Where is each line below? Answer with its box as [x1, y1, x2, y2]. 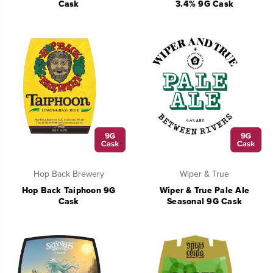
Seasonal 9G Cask [167, 196, 242, 207]
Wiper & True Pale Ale [159, 185, 250, 196]
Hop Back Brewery [33, 169, 104, 180]
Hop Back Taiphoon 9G [21, 185, 116, 196]
